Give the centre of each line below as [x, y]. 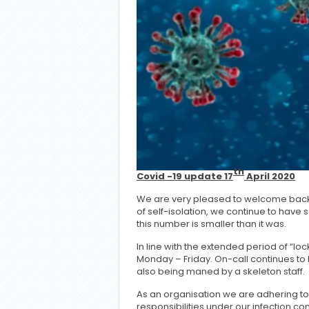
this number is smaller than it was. [212, 223]
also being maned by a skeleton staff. [221, 271]
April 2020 [270, 176]
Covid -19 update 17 [185, 176]
